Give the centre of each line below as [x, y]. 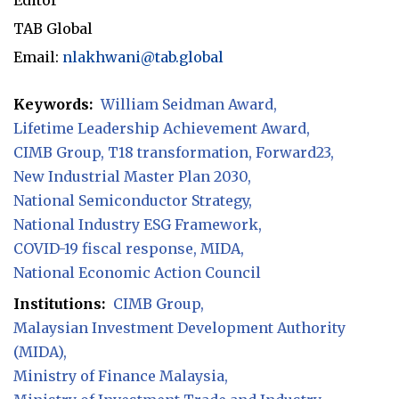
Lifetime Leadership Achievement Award [160, 128]
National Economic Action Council [137, 272]
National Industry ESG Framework [136, 224]
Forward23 [293, 152]
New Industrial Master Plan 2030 [130, 176]
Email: [38, 57]
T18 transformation [178, 152]
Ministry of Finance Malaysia [119, 375]
